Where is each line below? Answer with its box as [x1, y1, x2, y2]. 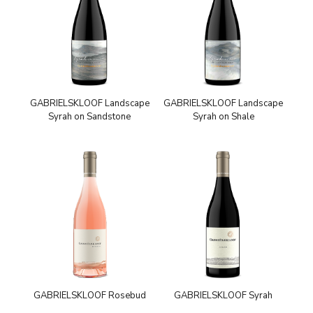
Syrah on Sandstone [48, 110, 131, 124]
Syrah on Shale [192, 110, 254, 124]
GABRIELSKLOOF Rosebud [33, 289, 146, 302]
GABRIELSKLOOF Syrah [174, 289, 272, 302]
